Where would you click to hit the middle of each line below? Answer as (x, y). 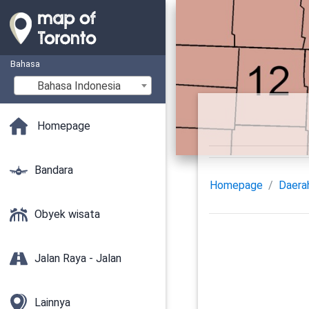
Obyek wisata (67, 214)
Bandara (54, 170)
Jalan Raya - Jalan (78, 258)
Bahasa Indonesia (79, 86)
